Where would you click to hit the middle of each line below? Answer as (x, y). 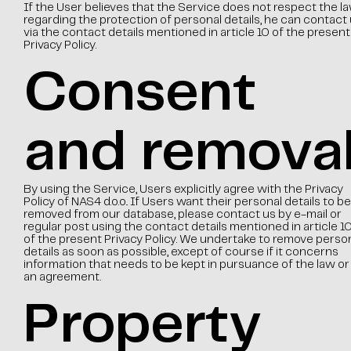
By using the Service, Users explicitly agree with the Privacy (183, 190)
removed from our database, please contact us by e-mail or (182, 215)
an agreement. (62, 277)
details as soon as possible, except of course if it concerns (181, 252)
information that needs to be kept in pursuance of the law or (186, 265)
